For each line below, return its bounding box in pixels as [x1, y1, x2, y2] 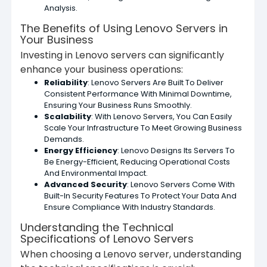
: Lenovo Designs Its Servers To [117, 144, 235, 156]
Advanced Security [44, 178, 127, 190]
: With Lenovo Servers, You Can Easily [91, 110, 232, 122]
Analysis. [44, 2, 77, 14]
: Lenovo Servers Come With [127, 178, 235, 190]
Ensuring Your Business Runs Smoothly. [44, 99, 192, 111]
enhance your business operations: [20, 62, 183, 76]
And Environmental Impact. [44, 167, 148, 179]
